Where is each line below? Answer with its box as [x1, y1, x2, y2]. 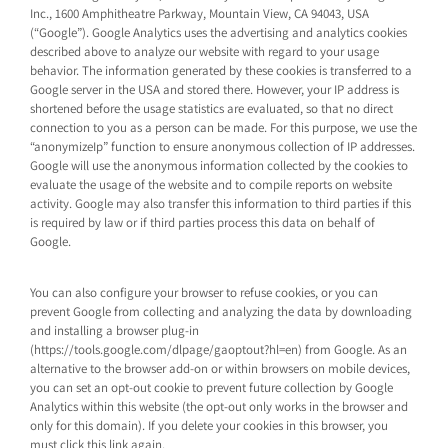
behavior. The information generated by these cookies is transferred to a [30, 62, 413, 79]
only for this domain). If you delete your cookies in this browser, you [30, 417, 389, 434]
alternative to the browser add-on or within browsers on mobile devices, [30, 360, 411, 377]
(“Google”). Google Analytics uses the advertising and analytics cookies [30, 24, 408, 41]
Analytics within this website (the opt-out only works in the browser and [30, 398, 409, 415]
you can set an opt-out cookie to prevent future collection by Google [30, 379, 394, 396]
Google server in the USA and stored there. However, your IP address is [30, 81, 400, 98]
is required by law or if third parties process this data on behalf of [30, 214, 376, 231]
